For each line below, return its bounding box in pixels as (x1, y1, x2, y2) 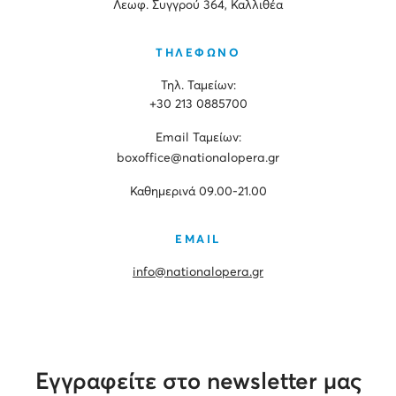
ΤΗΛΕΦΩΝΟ (156, 47, 240, 59)
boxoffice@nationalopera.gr (117, 151, 279, 164)
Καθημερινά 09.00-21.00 (129, 185, 267, 198)
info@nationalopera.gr (133, 265, 263, 278)
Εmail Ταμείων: (155, 131, 241, 144)
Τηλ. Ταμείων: (160, 79, 236, 92)
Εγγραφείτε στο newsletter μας (34, 370, 362, 394)
